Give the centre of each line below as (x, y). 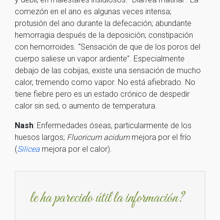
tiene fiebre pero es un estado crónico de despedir (102, 94)
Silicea (28, 149)
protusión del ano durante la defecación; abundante (103, 23)
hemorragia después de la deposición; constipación (104, 35)
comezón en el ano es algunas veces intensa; (93, 12)
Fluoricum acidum (98, 137)
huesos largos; (41, 137)
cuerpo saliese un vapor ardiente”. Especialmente (100, 59)
